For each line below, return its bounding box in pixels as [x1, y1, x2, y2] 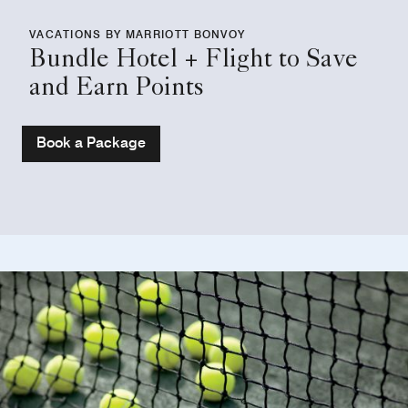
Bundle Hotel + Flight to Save [29, 48, 358, 75]
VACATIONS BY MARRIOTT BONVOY [29, 27, 246, 42]
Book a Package [36, 134, 146, 152]
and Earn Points [29, 76, 204, 103]
